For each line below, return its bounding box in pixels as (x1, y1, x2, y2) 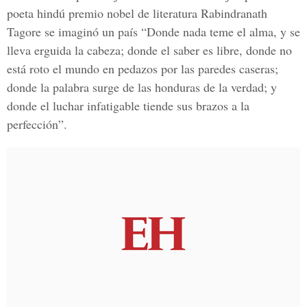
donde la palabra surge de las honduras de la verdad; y (7, 79, 277, 95)
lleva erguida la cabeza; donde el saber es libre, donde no (7, 42, 292, 58)
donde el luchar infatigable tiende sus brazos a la (7, 97, 249, 114)
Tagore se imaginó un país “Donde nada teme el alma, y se (7, 23, 300, 40)
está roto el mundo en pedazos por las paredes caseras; (7, 60, 278, 77)
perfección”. (7, 116, 67, 132)
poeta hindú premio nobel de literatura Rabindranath (7, 5, 267, 21)
